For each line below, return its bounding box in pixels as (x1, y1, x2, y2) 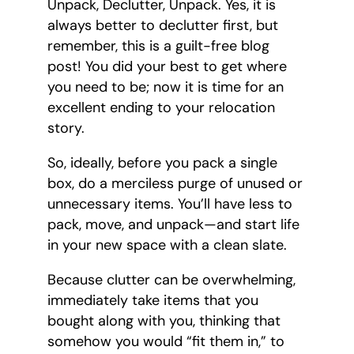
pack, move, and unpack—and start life (47, 215, 299, 235)
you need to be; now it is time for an (47, 77, 284, 97)
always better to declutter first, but (47, 16, 278, 36)
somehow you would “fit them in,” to (47, 332, 284, 352)
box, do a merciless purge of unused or (47, 174, 303, 194)
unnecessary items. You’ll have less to (47, 194, 292, 214)
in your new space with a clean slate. (47, 235, 287, 255)
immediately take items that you (47, 291, 258, 311)
